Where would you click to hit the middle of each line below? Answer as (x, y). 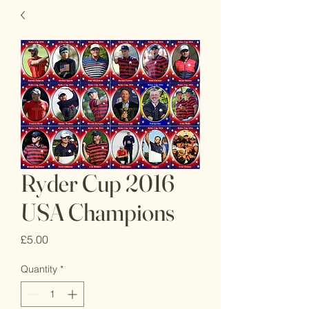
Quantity (39, 269)
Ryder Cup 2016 (98, 183)
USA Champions (98, 212)
